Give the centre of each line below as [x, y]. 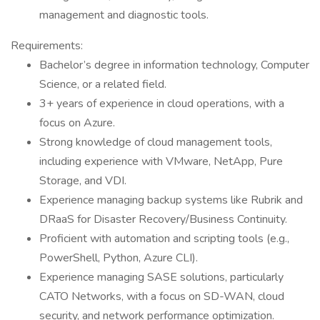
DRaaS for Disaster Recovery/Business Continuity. [163, 219]
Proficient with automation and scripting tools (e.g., [164, 239]
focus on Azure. [77, 123]
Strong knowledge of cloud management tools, [156, 142]
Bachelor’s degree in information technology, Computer [174, 65]
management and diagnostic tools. [124, 15]
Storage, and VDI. [83, 181]
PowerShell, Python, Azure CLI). [119, 258]
